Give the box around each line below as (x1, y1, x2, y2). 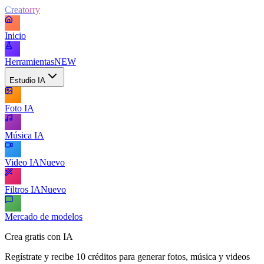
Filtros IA (5, 184, 41, 194)
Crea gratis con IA (5, 232, 73, 242)
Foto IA (5, 103, 34, 113)
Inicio (5, 31, 26, 41)
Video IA (5, 157, 39, 167)
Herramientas (5, 57, 54, 67)
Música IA (5, 130, 44, 140)
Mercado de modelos (5, 212, 82, 222)
